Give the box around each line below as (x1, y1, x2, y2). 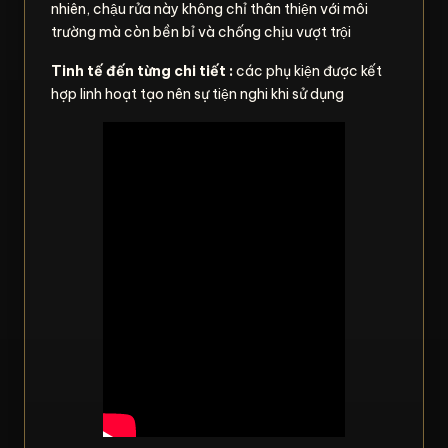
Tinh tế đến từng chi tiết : (51, 61, 233, 80)
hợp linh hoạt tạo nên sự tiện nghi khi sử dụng (51, 84, 344, 103)
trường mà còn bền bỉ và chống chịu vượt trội (51, 22, 351, 41)
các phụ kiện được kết (233, 61, 382, 80)
